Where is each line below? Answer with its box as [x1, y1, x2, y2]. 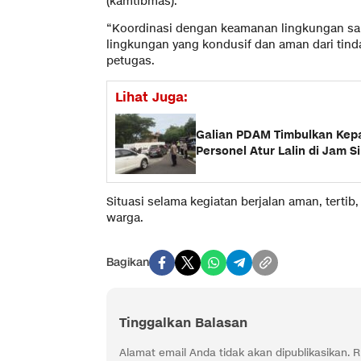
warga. [106, 210, 143, 226]
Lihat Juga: [115, 88, 188, 106]
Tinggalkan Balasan [119, 313, 247, 332]
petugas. [106, 52, 155, 68]
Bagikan [106, 255, 149, 271]
